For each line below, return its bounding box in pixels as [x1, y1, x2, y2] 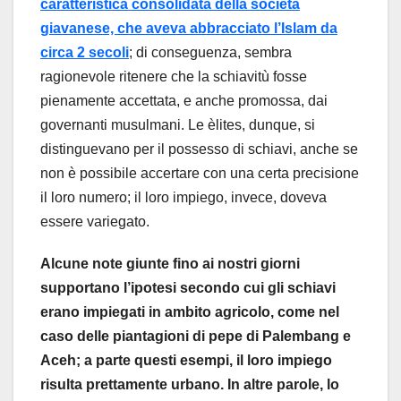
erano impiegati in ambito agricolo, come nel [40, 303, 339, 320]
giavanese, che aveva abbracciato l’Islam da [40, 20, 337, 36]
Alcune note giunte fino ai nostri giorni [40, 255, 300, 271]
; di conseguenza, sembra [129, 44, 292, 60]
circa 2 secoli [40, 44, 129, 60]
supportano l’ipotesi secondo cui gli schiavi [40, 279, 336, 295]
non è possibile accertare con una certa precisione [40, 165, 359, 181]
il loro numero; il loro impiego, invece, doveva [40, 189, 327, 205]
